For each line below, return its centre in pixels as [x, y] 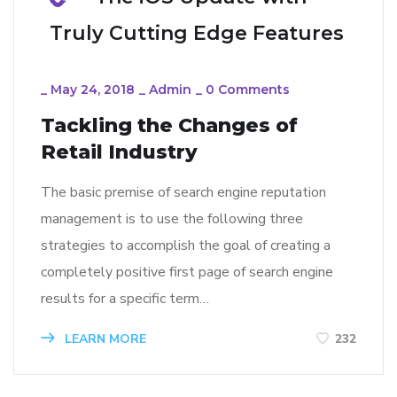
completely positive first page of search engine [187, 272]
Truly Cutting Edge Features [197, 33]
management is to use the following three [172, 218]
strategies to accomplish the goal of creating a [186, 245]
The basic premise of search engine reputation [183, 192]
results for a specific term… [125, 298]
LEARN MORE [104, 339]
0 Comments [248, 89]
